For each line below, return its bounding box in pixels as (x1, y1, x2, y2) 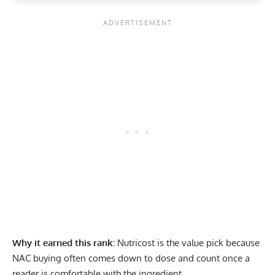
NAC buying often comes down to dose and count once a (12, 252, 250, 264)
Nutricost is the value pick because (115, 236, 260, 249)
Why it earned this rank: (12, 236, 115, 249)
